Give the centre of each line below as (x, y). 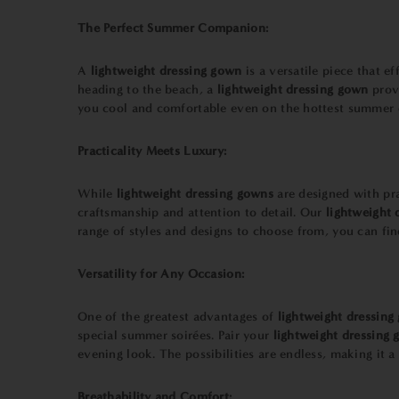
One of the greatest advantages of (178, 317)
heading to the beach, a (146, 90)
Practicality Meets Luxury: (152, 151)
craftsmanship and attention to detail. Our (202, 212)
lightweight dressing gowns (195, 194)
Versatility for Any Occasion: (161, 274)
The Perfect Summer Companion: (173, 28)
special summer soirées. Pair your (175, 335)
